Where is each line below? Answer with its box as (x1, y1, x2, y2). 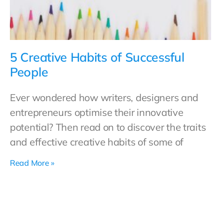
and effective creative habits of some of (10, 136, 184, 148)
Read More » (10, 158, 54, 168)
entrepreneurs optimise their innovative (10, 106, 184, 118)
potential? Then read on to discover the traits (10, 121, 206, 133)
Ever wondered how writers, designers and (10, 91, 199, 104)
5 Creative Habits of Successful (10, 49, 184, 65)
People (10, 64, 48, 79)
